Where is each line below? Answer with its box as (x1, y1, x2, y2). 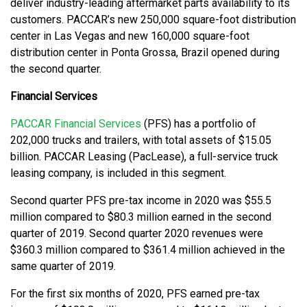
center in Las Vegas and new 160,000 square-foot (10, 29, 249, 42)
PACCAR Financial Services (10, 116, 141, 130)
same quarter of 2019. (10, 259, 116, 273)
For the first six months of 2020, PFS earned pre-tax (10, 286, 260, 300)
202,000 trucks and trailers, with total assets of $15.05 (10, 133, 271, 147)
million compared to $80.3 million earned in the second (10, 210, 271, 223)
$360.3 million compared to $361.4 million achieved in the (10, 243, 285, 256)
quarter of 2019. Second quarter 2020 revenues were (10, 226, 263, 240)
